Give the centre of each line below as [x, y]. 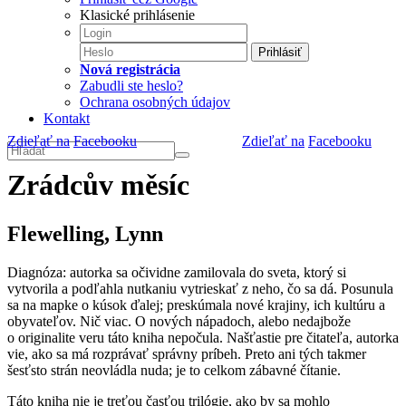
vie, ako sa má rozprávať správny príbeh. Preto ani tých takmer [187, 353]
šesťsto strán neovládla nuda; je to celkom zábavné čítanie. [174, 370]
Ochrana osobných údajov [155, 102]
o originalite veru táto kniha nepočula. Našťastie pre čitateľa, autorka [203, 337]
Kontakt [67, 118]
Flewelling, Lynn [85, 233]
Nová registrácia [130, 69]
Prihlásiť [280, 52]
